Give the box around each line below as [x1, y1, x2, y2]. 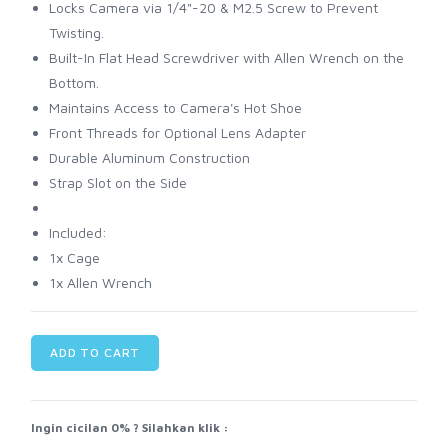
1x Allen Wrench [49, 274, 152, 292]
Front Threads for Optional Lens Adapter [49, 124, 306, 142]
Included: [49, 224, 107, 242]
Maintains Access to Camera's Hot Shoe [49, 99, 302, 117]
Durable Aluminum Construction [49, 149, 250, 167]
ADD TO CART [50, 345, 141, 361]
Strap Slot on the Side [49, 174, 187, 192]
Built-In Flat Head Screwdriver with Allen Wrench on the [49, 49, 404, 67]
